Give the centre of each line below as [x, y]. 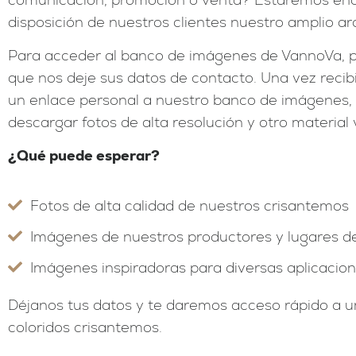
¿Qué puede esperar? [84, 156]
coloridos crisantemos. [85, 327]
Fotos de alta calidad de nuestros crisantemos [189, 205]
